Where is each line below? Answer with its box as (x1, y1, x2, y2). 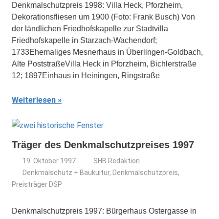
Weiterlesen (12, 95, 56, 105)
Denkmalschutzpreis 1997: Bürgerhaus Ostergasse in (12, 207, 197, 215)
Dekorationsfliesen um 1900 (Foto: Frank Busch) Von (12, 13, 195, 21)
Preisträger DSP (12, 180, 62, 188)
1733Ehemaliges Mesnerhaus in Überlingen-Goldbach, (12, 48, 203, 56)
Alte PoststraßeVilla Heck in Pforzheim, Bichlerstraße (12, 60, 197, 68)
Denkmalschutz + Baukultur (22, 169, 110, 176)
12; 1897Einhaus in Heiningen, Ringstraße (12, 71, 160, 80)
